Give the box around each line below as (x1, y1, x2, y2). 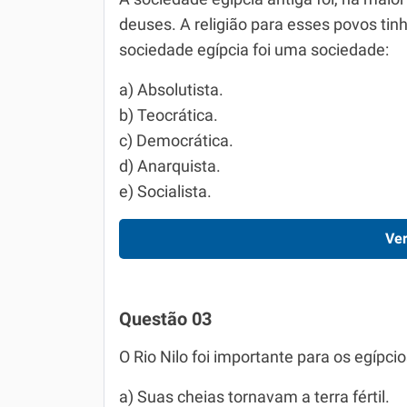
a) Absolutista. (119, 81, 223, 99)
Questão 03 (119, 308, 212, 330)
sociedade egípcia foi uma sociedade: (119, 41, 389, 59)
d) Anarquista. (119, 157, 221, 175)
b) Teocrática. (119, 106, 218, 124)
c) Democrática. (119, 132, 233, 150)
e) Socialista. (119, 183, 212, 201)
